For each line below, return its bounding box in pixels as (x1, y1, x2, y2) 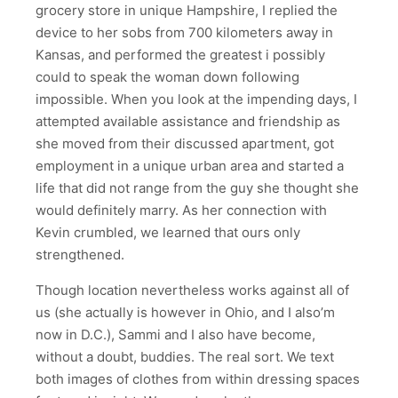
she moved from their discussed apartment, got (36, 135, 334, 153)
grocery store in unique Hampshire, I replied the (36, 2, 338, 20)
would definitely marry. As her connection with (36, 202, 327, 219)
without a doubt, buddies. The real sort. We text (36, 348, 334, 366)
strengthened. (36, 246, 124, 264)
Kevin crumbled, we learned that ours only (36, 224, 300, 242)
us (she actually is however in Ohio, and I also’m (36, 304, 335, 322)
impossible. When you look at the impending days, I (36, 91, 357, 108)
